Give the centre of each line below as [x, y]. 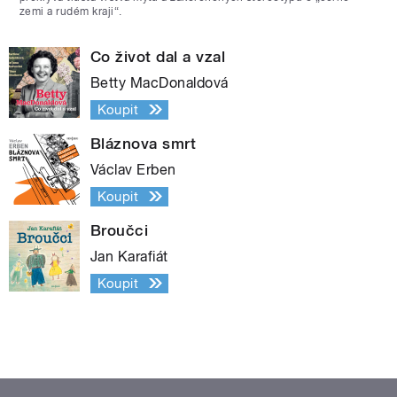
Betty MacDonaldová [160, 82]
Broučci [120, 230]
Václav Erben [133, 169]
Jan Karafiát [129, 256]
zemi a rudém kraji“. [71, 11]
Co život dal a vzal [158, 56]
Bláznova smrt [144, 143]
